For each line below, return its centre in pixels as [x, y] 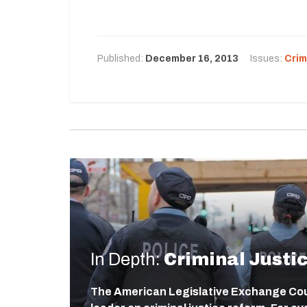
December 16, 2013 [192, 59]
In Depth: [125, 259]
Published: [121, 59]
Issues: [267, 59]
